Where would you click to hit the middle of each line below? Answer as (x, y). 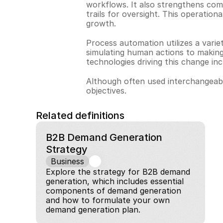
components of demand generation (113, 191)
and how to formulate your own (108, 200)
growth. (101, 23)
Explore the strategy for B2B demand (118, 172)
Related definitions (80, 115)
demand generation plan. (93, 210)
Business (67, 161)
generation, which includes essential (115, 181)
